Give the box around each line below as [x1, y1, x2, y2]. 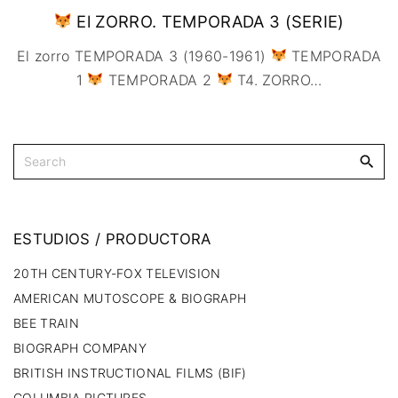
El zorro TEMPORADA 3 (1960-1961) [17, 46, 271, 65]
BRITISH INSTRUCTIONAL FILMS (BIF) [13, 364, 247, 380]
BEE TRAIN [13, 314, 79, 330]
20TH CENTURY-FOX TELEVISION [13, 265, 221, 281]
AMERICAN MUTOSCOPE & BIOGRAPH [13, 290, 247, 306]
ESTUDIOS [13, 229, 91, 248]
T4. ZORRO [232, 70, 311, 89]
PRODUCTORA [105, 229, 211, 248]
